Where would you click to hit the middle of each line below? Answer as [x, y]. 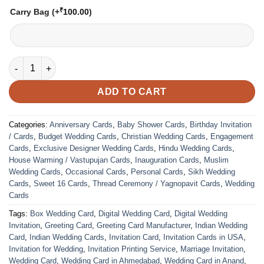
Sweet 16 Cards [61, 184]
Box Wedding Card [62, 214]
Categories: [29, 125]
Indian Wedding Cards [67, 237]
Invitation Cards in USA [203, 237]
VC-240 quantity [40, 63]
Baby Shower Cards [151, 125]
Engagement [232, 137]
